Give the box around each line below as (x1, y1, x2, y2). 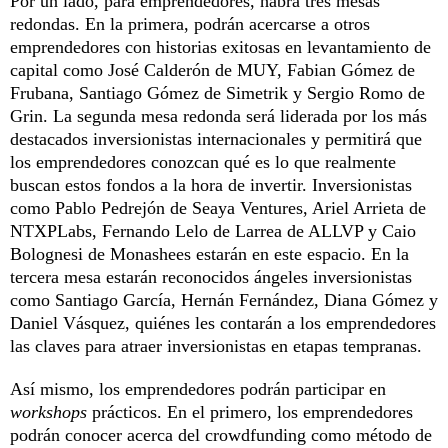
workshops (10, 401, 87, 422)
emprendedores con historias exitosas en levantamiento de (10, 36, 431, 57)
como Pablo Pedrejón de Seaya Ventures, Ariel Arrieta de (10, 197, 426, 218)
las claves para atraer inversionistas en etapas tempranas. (10, 335, 422, 356)
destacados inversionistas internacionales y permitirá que (10, 128, 422, 149)
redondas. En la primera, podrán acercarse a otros (10, 13, 370, 34)
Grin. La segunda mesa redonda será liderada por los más (10, 105, 427, 126)
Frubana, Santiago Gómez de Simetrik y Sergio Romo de (10, 82, 425, 103)
